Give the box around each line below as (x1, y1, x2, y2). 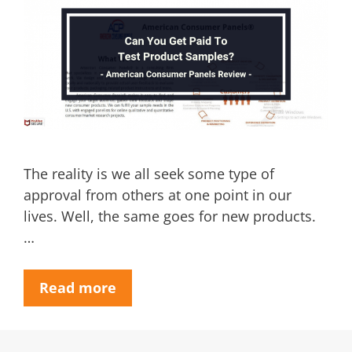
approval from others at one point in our (24, 185, 291, 204)
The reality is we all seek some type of (24, 163, 274, 183)
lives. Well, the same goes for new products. (24, 206, 316, 225)
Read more (39, 277, 116, 297)
